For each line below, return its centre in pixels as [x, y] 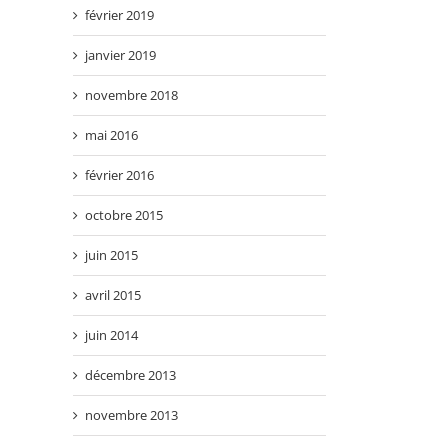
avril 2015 [113, 294]
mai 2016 [111, 134]
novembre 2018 [131, 94]
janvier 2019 [120, 54]
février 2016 [119, 174]
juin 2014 [111, 334]
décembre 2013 [130, 374]
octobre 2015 [124, 214]
